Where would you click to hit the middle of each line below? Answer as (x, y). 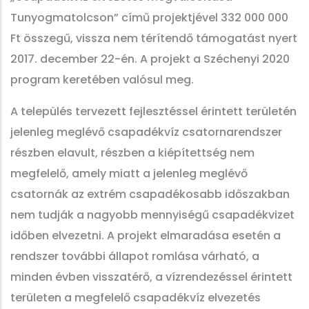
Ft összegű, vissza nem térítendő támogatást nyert (154, 38)
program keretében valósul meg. (102, 80)
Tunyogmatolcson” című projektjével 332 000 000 (149, 18)
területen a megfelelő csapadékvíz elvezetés (136, 298)
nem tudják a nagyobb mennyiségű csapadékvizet (152, 215)
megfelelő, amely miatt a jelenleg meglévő (129, 173)
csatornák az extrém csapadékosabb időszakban (150, 194)
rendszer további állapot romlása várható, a (135, 256)
